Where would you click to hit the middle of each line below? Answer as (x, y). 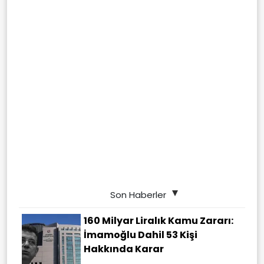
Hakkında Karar (124, 249)
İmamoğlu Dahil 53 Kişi (141, 235)
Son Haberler (138, 195)
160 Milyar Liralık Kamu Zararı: (159, 221)
